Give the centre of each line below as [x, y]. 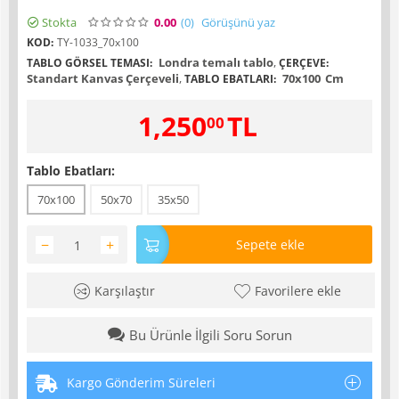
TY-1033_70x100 [98, 42]
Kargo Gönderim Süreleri [141, 383]
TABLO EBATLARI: [230, 79]
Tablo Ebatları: [71, 171]
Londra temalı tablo [215, 62]
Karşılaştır [125, 291]
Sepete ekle [270, 244]
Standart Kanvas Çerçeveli [103, 78]
